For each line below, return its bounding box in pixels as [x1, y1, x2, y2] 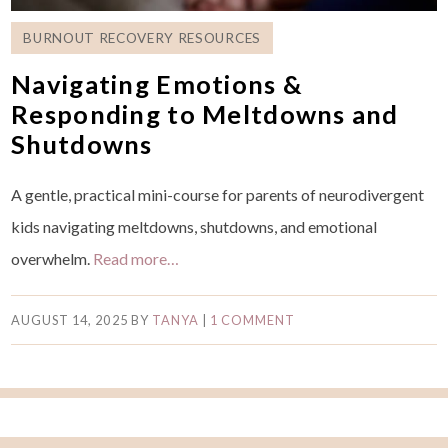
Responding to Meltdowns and [11, 98, 399, 129]
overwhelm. [11, 248, 94, 268]
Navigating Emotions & [11, 68, 304, 99]
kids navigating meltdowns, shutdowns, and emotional [11, 216, 378, 236]
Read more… [93, 248, 180, 268]
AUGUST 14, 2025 [11, 311, 128, 328]
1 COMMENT [209, 311, 296, 328]
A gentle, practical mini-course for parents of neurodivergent [11, 184, 425, 204]
